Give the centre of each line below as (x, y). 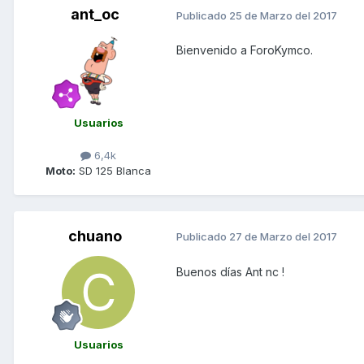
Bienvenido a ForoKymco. (245, 50)
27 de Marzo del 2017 (283, 237)
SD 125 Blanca (113, 170)
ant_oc (95, 15)
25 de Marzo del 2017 (283, 15)
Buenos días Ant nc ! (230, 271)
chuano (95, 236)
